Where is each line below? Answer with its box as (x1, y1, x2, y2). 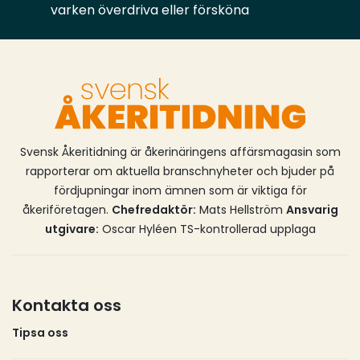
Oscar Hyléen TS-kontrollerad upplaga (98, 221, 316, 238)
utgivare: (44, 221, 99, 238)
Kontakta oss (12, 294, 121, 317)
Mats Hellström (195, 202, 286, 219)
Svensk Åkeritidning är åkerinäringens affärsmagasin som (19, 144, 341, 161)
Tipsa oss (12, 325, 68, 342)
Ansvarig (285, 202, 338, 219)
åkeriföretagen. (22, 202, 112, 219)
